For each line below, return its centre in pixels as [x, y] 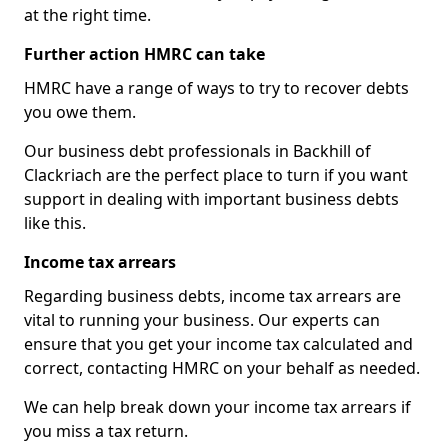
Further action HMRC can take [144, 54]
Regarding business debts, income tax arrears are [212, 296]
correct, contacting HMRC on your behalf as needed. [222, 368]
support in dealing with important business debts [211, 199]
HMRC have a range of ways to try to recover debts [216, 88]
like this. [55, 223]
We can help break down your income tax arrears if [217, 407]
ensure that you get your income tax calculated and [218, 344]
